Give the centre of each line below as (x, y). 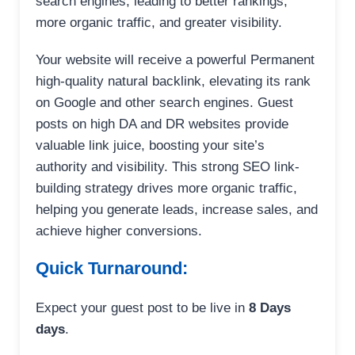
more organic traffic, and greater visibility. (159, 23)
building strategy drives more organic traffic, (166, 189)
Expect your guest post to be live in (142, 308)
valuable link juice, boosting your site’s (150, 146)
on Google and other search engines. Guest (164, 103)
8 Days (270, 308)
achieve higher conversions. (119, 231)
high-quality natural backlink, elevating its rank (173, 82)
